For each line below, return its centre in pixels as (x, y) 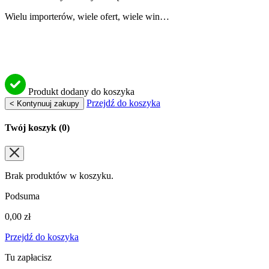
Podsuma (22, 196)
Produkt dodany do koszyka (80, 91)
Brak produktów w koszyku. (59, 176)
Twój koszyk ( (33, 127)
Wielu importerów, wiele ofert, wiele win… (87, 16)
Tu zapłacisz (28, 258)
